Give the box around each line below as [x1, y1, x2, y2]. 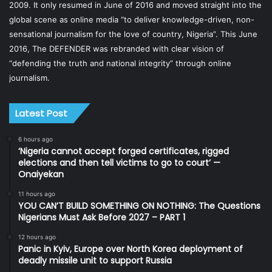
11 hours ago [18, 190, 55, 198]
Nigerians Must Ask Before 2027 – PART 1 [18, 211, 185, 224]
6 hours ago [18, 135, 53, 143]
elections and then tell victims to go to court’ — [18, 157, 220, 169]
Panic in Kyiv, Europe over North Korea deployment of [18, 243, 243, 256]
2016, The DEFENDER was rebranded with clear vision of [9, 44, 224, 54]
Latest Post [15, 107, 67, 120]
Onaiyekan [18, 168, 64, 181]
